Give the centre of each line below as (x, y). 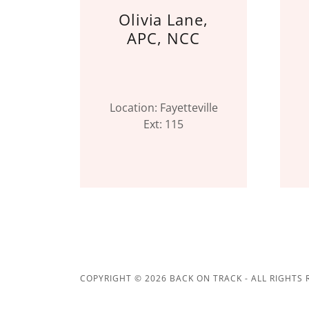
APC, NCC (163, 38)
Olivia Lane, (163, 19)
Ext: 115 (163, 124)
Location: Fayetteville (163, 108)
